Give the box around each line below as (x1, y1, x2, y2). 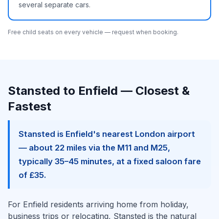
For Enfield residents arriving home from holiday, (8, 199, 189, 209)
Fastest (8, 99, 51, 113)
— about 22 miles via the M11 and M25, (19, 143, 170, 153)
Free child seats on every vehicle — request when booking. (8, 28, 178, 36)
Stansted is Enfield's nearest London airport (19, 129, 195, 139)
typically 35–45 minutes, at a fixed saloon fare (19, 156, 201, 166)
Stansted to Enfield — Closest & (8, 84, 190, 98)
